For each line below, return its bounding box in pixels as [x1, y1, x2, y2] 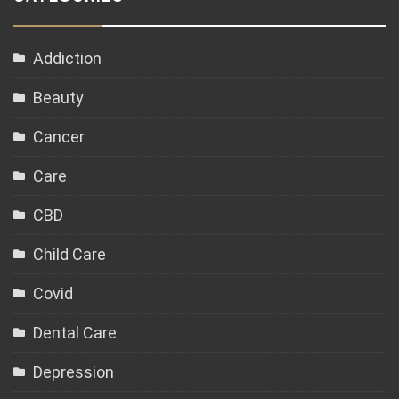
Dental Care [33, 323, 117, 342]
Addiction [33, 49, 102, 68]
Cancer [33, 127, 85, 146]
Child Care [33, 245, 106, 264]
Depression [33, 362, 114, 381]
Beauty [33, 88, 84, 107]
